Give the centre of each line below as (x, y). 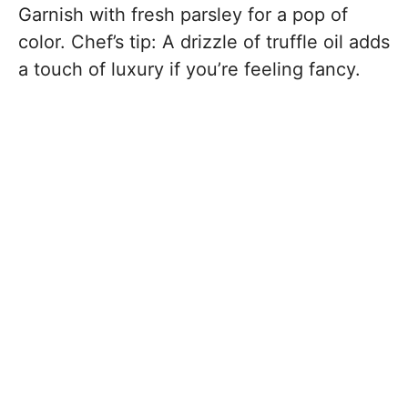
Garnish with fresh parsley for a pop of (183, 15)
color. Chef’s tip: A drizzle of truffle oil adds (204, 42)
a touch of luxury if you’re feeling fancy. (189, 69)
